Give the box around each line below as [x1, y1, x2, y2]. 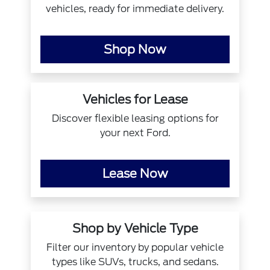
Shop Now [104, 42, 166, 57]
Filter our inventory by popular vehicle [46, 242, 224, 254]
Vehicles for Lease [82, 92, 188, 107]
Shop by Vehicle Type [72, 221, 198, 236]
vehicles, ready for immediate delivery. [46, 3, 224, 15]
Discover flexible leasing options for [51, 113, 219, 125]
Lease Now [102, 166, 168, 181]
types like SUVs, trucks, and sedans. [51, 256, 219, 268]
